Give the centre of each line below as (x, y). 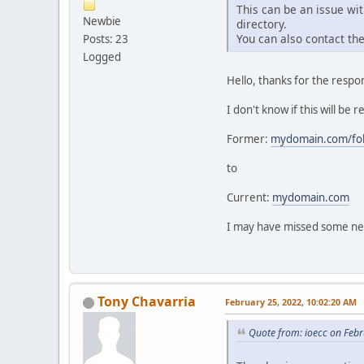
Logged (102, 57)
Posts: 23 (106, 39)
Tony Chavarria (147, 301)
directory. (262, 24)
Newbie (102, 22)
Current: (249, 197)
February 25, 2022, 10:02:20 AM (291, 301)
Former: (249, 139)
